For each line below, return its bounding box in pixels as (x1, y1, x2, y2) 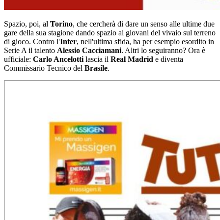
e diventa (153, 55, 183, 64)
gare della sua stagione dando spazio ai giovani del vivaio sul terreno (4, 28, 216, 37)
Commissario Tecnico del (4, 64, 84, 73)
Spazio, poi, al (4, 20, 50, 28)
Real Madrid (110, 55, 153, 64)
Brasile (84, 64, 108, 73)
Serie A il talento (4, 46, 57, 55)
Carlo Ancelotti (33, 55, 83, 64)
